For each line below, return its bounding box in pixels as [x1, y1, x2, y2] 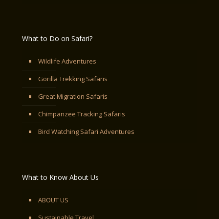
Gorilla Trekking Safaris [38, 74, 108, 83]
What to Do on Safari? [22, 34, 92, 43]
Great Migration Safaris [38, 92, 108, 101]
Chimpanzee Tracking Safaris [38, 109, 125, 118]
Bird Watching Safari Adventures [38, 127, 134, 136]
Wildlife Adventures [38, 57, 96, 66]
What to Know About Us [22, 173, 99, 182]
